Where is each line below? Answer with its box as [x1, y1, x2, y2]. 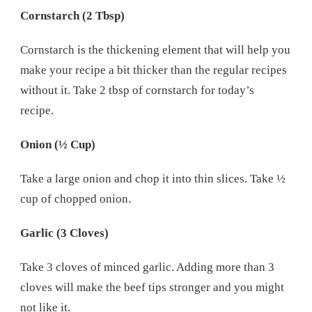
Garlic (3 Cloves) [20, 226, 109, 240]
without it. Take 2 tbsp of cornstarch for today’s [20, 83, 254, 97]
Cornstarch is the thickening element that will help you [20, 42, 290, 56]
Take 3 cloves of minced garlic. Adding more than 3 [20, 260, 274, 274]
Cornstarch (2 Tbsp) [20, 8, 125, 22]
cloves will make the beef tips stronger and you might [20, 280, 284, 294]
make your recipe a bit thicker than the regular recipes [20, 63, 287, 77]
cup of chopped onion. [20, 192, 134, 205]
